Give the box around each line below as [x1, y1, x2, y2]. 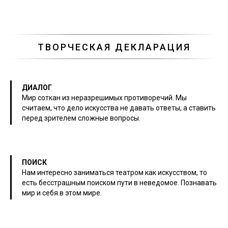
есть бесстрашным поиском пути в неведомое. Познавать [22, 178, 217, 187]
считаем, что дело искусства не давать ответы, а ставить [22, 103, 216, 112]
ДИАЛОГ [22, 83, 52, 92]
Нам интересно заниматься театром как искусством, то [22, 168, 207, 177]
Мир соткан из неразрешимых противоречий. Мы [22, 93, 187, 102]
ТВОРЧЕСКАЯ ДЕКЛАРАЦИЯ [37, 41, 191, 52]
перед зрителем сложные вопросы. [22, 113, 140, 122]
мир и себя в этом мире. [22, 188, 102, 197]
